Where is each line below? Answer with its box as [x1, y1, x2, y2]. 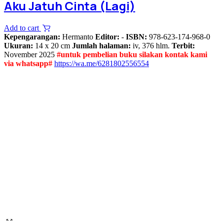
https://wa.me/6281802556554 [54, 59, 149, 68]
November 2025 [4, 50, 57, 59]
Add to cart [4, 23, 41, 32]
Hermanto [62, 32, 95, 41]
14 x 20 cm [33, 41, 72, 50]
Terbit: [172, 41, 195, 50]
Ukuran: [4, 41, 33, 50]
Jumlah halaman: [72, 41, 131, 50]
